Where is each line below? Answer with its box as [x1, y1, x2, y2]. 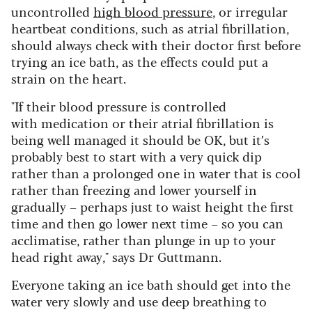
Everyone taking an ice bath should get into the [11, 275, 290, 294]
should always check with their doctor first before [11, 36, 301, 54]
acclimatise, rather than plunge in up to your [11, 231, 276, 249]
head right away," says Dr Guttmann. [11, 247, 221, 266]
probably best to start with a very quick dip [11, 147, 262, 166]
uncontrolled [11, 2, 93, 21]
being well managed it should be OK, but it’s [11, 130, 270, 149]
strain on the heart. [11, 69, 126, 88]
